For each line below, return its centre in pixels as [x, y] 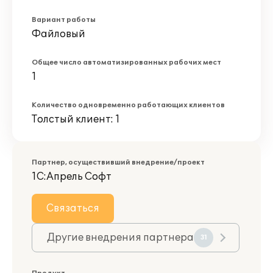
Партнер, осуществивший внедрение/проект [118, 162]
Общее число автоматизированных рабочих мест [126, 62]
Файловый [58, 34]
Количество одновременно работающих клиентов [128, 105]
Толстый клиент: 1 [76, 119]
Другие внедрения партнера [120, 238]
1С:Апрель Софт [72, 177]
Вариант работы [64, 20]
